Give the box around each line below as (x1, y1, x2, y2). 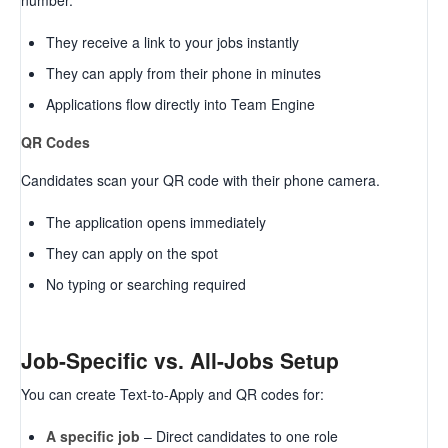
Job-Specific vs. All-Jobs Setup (21, 345, 339, 376)
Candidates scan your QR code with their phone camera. (21, 170, 380, 191)
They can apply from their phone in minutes (46, 63, 321, 84)
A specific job (46, 425, 140, 446)
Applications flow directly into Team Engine (46, 94, 315, 115)
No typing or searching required (46, 274, 246, 295)
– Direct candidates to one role (140, 425, 338, 446)
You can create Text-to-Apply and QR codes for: (21, 383, 324, 404)
